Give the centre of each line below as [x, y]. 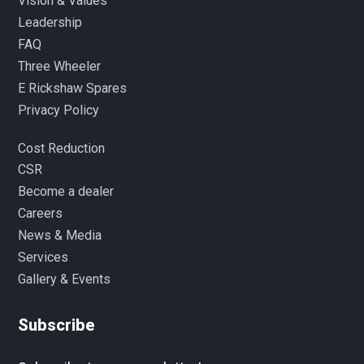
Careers [41, 213]
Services [43, 257]
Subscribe [57, 325]
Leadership [50, 22]
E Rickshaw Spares [73, 88]
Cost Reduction [62, 148]
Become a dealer [66, 191]
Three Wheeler [60, 66]
